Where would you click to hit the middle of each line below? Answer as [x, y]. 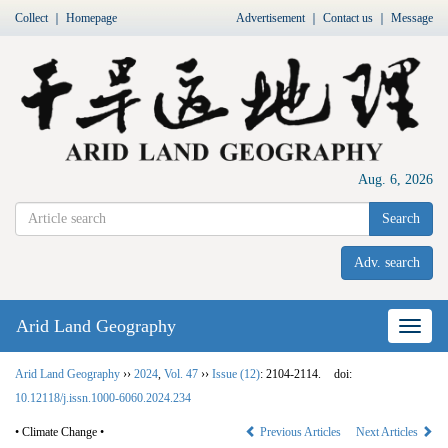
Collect [31, 18]
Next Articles [388, 431]
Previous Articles [300, 431]
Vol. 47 [181, 373]
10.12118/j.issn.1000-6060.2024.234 [103, 397]
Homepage [91, 18]
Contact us [348, 18]
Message [412, 18]
